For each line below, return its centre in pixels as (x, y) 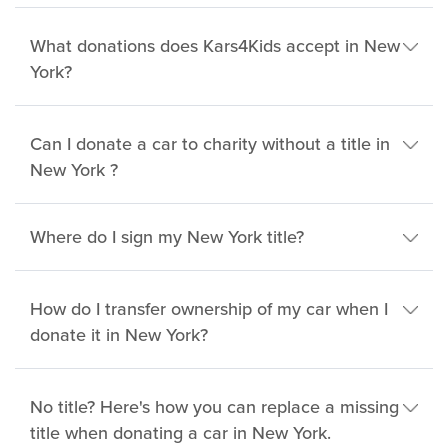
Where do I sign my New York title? (167, 237)
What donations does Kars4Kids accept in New (215, 46)
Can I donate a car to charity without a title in (210, 144)
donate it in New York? (119, 335)
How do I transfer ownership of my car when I (209, 309)
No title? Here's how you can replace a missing (214, 407)
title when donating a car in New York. (180, 433)
